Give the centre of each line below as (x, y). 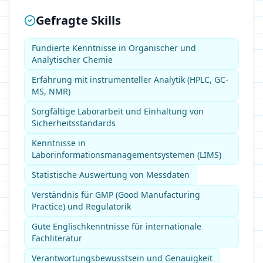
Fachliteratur (57, 238)
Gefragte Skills (78, 20)
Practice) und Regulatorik (81, 206)
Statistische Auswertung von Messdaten (111, 175)
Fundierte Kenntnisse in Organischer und (114, 48)
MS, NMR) (51, 91)
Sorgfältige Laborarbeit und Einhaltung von (118, 111)
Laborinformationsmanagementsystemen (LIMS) (127, 155)
